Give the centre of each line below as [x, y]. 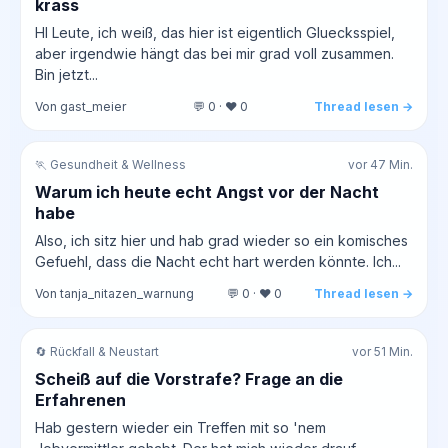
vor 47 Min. [380, 164]
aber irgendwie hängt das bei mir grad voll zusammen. [214, 53]
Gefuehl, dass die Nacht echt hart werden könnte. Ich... [218, 261]
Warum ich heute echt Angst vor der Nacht [207, 191]
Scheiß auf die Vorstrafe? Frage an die [189, 378]
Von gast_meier [81, 106]
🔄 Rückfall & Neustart [97, 351]
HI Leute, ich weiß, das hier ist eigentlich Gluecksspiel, [215, 32]
